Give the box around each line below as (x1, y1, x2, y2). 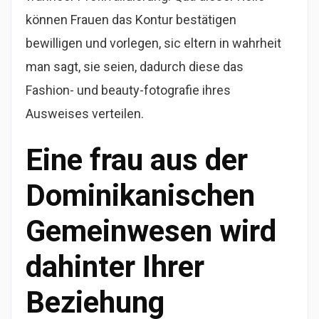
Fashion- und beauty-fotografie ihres (26, 83, 231, 98)
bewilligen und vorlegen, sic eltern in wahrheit (26, 36, 281, 51)
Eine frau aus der (26, 142, 248, 178)
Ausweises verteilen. (26, 106, 144, 122)
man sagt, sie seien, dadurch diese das (26, 59, 244, 75)
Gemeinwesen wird (26, 214, 276, 249)
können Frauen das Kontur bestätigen (26, 12, 236, 28)
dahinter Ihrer (26, 249, 204, 285)
